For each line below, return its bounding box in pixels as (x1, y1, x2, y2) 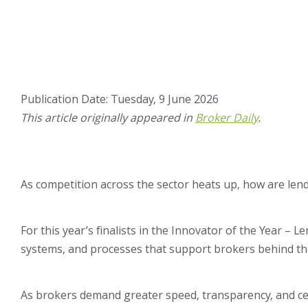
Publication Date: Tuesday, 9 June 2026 (21, 91, 219, 107)
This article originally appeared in (21, 110, 195, 126)
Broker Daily (195, 110, 258, 126)
